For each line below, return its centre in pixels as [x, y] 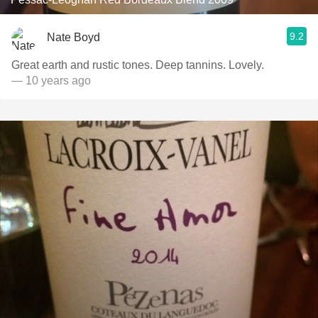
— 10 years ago [51, 81]
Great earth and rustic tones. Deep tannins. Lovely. [138, 65]
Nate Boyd [73, 37]
